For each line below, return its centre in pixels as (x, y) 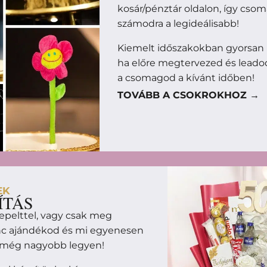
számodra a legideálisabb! (179, 24)
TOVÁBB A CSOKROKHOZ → (188, 95)
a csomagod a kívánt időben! (186, 78)
